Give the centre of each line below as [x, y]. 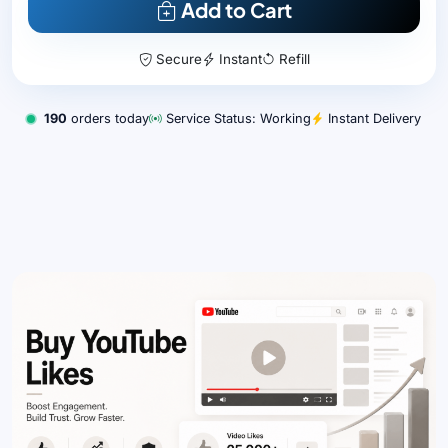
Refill [292, 59]
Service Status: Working [236, 119]
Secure [176, 59]
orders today [107, 119]
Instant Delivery [372, 119]
